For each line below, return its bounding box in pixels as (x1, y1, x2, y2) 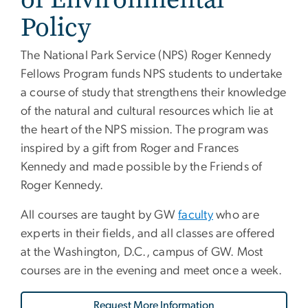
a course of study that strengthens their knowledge (21, 86, 287, 99)
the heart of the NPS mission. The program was (21, 123, 269, 136)
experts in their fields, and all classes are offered (21, 227, 275, 240)
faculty (178, 208, 213, 221)
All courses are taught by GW (21, 208, 179, 221)
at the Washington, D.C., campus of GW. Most (21, 245, 263, 258)
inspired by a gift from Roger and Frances (21, 142, 239, 155)
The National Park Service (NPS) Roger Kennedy (21, 49, 272, 62)
